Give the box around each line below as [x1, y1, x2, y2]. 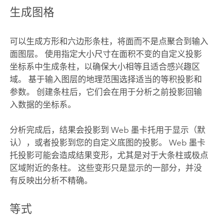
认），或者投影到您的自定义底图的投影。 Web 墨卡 [9, 137, 205, 147]
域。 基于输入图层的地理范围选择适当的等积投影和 [9, 74, 202, 84]
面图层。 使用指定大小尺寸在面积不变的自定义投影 [9, 49, 202, 59]
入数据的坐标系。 [9, 99, 76, 109]
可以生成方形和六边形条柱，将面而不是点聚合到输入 [9, 36, 208, 46]
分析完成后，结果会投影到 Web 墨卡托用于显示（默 [9, 125, 205, 135]
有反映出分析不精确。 [9, 175, 92, 185]
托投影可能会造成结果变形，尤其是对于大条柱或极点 [9, 150, 208, 160]
